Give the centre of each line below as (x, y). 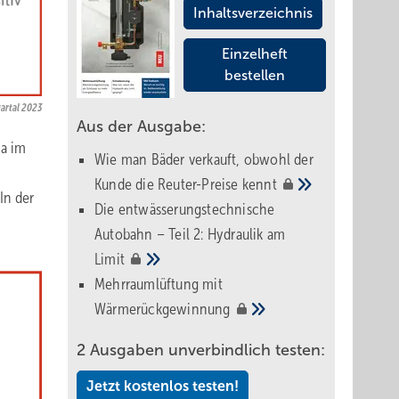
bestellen (255, 75)
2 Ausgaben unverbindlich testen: (201, 350)
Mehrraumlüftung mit (159, 284)
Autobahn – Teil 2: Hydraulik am (190, 234)
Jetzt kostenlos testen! (163, 386)
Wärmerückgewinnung (164, 309)
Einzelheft (255, 54)
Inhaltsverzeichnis (253, 13)
